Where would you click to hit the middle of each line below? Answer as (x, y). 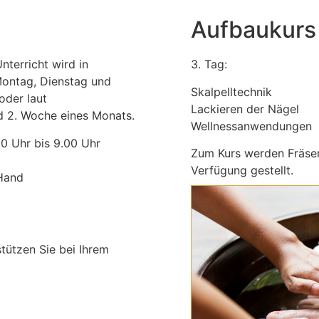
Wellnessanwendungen (252, 126)
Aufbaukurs (254, 30)
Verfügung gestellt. (242, 171)
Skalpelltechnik (232, 91)
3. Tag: (209, 64)
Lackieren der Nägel (245, 109)
